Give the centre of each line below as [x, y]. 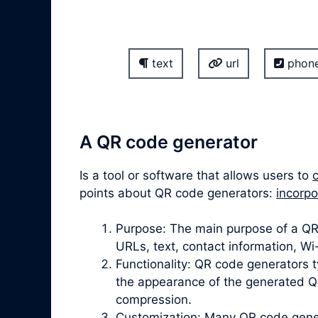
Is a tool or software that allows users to [196, 175]
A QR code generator [169, 142]
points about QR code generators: [178, 193]
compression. [154, 300]
